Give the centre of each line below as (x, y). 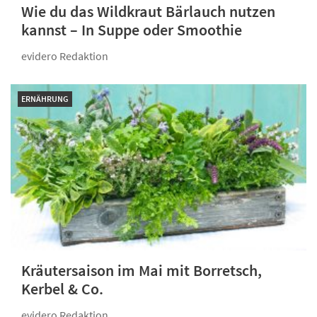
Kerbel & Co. (62, 289)
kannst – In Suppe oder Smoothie (132, 30)
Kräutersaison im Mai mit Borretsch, (142, 271)
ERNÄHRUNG (45, 99)
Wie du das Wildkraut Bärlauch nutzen (148, 12)
